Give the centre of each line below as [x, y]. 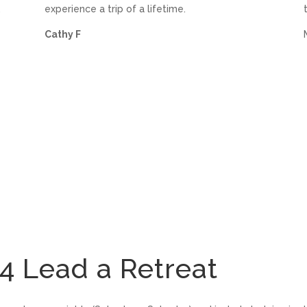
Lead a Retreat [117, 268]
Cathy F [62, 35]
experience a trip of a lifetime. [115, 9]
